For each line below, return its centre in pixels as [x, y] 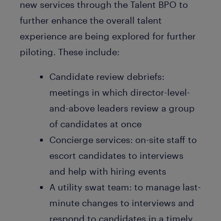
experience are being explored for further [108, 36]
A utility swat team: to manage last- [125, 187]
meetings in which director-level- [120, 92]
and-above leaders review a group [122, 108]
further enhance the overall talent [91, 20]
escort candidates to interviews [116, 155]
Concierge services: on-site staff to [123, 140]
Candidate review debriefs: [107, 76]
